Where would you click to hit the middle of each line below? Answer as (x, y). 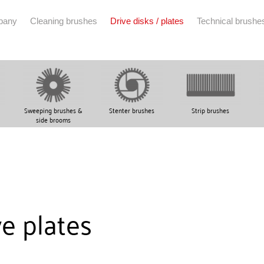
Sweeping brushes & (54, 110)
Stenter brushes (132, 110)
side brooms (54, 119)
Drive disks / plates (147, 21)
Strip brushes (211, 110)
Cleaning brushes (64, 21)
